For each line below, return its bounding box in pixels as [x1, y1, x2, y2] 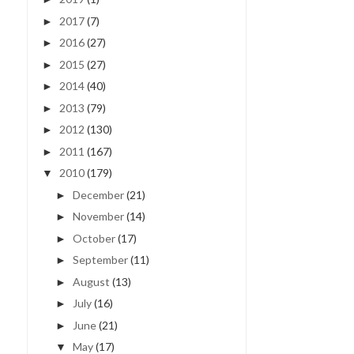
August [72, 274, 110, 288]
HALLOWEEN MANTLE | [13, 93, 147, 107]
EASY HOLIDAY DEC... [13, 111, 137, 125]
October [72, 231, 115, 245]
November [72, 209, 124, 224]
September [72, 253, 128, 267]
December [72, 187, 124, 201]
